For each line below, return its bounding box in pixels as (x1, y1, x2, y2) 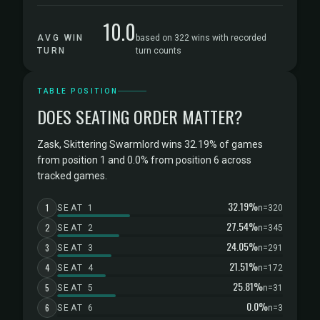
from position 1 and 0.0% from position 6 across (37, 154, 251, 166)
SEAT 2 (57, 223, 95, 233)
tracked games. (37, 170, 107, 181)
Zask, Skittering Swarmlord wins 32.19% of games (37, 139, 263, 150)
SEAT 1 (57, 203, 95, 213)
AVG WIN (37, 33, 84, 43)
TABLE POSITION (37, 87, 118, 95)
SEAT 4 (57, 263, 95, 273)
